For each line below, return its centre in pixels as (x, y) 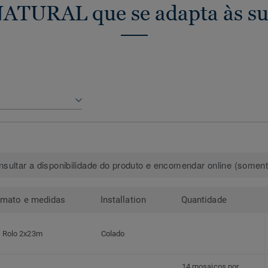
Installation (123, 200)
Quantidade (204, 200)
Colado (113, 234)
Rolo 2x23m (22, 234)
